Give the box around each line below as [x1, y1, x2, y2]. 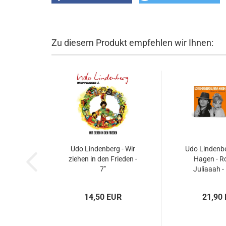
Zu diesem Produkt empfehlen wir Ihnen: [51, 37, 213, 48]
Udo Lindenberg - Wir [70, 145, 135, 153]
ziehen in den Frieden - [68, 155, 137, 163]
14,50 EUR [84, 192, 122, 202]
